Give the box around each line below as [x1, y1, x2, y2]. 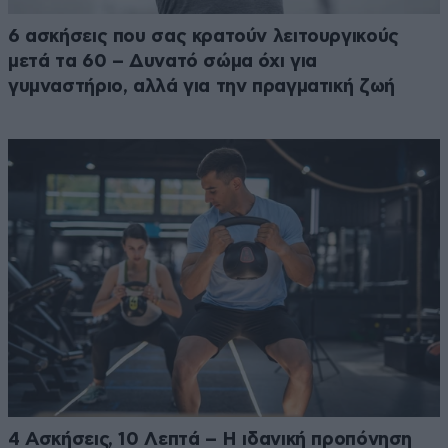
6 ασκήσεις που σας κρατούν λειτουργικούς [8, 26, 399, 46]
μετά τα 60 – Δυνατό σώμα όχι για [8, 51, 317, 71]
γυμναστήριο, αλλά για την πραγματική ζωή [8, 76, 395, 96]
